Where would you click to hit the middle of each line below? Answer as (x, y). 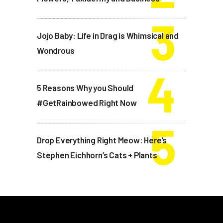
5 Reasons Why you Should (85, 88)
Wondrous (56, 51)
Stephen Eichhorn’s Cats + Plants (97, 155)
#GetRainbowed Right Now (87, 103)
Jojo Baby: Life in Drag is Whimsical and (108, 36)
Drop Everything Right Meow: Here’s (102, 140)
